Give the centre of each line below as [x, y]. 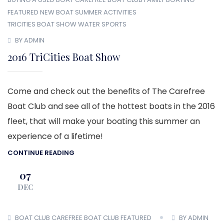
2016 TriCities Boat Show [64, 56]
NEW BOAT [57, 12]
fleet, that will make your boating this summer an [104, 121]
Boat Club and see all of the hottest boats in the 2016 [111, 106]
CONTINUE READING [41, 153]
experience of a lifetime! [55, 136]
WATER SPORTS [102, 24]
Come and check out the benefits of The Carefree [106, 91]
